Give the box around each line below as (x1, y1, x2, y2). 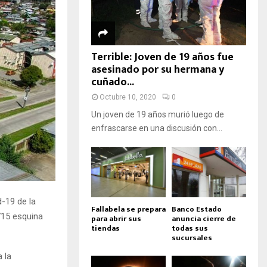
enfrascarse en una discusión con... (91, 123, 222, 133)
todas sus (172, 221, 208, 235)
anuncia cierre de (172, 212, 236, 225)
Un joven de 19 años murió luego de (91, 110, 224, 120)
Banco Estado (172, 202, 222, 216)
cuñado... (91, 73, 134, 92)
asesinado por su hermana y (91, 61, 224, 79)
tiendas (91, 221, 120, 235)
